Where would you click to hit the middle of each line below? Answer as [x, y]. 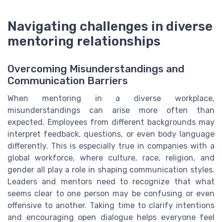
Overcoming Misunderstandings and [96, 69]
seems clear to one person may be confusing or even [111, 194]
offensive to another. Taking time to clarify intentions [111, 206]
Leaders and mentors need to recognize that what [111, 182]
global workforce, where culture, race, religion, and [111, 158]
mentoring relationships [84, 41]
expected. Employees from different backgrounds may [111, 122]
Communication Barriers [68, 81]
